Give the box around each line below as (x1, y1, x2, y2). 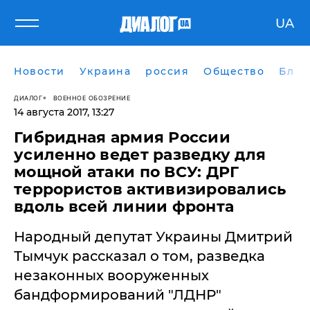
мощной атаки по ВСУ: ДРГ (14, 163, 239, 181)
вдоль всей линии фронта (14, 197, 235, 216)
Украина (79, 65, 131, 77)
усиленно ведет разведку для (14, 145, 266, 164)
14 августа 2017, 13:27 (14, 106, 114, 118)
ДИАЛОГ (14, 93, 42, 102)
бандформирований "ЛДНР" (14, 286, 221, 303)
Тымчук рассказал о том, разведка (14, 248, 265, 264)
